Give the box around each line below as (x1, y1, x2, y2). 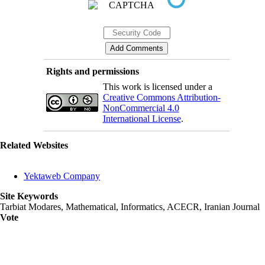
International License (102, 114, 181, 124)
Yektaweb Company (24, 171, 100, 182)
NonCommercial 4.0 (102, 103, 179, 114)
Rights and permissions (46, 66, 139, 77)
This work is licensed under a (102, 82, 212, 92)
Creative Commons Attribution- (102, 92, 221, 103)
